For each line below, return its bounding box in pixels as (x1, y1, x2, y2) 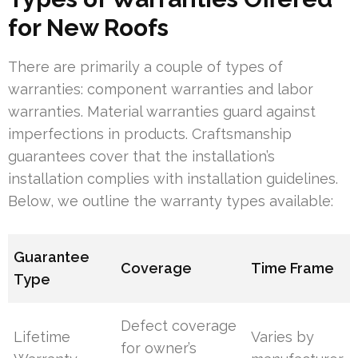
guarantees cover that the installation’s (8, 148, 275, 165)
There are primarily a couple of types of (8, 58, 283, 76)
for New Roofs (8, 14, 169, 42)
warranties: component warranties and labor (8, 81, 313, 98)
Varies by (251, 328, 315, 346)
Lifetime (14, 328, 71, 346)
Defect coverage (121, 317, 237, 335)
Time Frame (251, 260, 335, 277)
